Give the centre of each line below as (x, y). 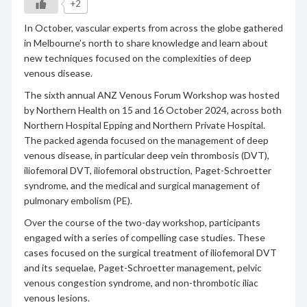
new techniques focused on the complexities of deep (137, 58)
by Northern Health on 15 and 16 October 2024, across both (152, 110)
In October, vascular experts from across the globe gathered (153, 27)
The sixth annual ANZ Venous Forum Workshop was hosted (151, 95)
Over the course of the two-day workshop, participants (142, 222)
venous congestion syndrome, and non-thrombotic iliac (141, 282)
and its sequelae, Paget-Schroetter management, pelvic (143, 267)
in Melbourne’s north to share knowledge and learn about (146, 42)
